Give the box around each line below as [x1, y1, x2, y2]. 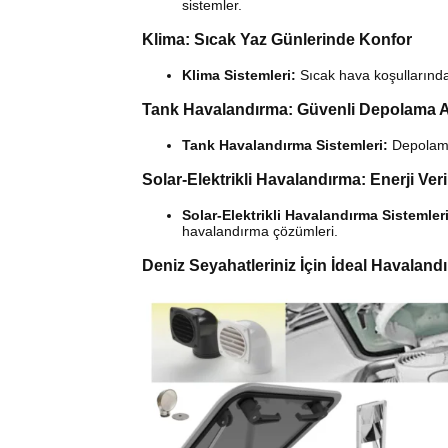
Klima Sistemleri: [182, 67, 296, 84]
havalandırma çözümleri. [182, 223, 338, 240]
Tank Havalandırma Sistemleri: [182, 137, 388, 154]
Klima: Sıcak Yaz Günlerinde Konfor [142, 31, 412, 49]
